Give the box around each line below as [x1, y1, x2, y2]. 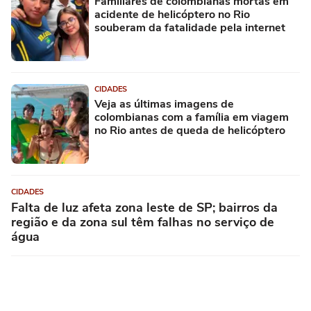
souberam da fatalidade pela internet [94, 19, 285, 35]
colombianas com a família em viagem [94, 109, 289, 125]
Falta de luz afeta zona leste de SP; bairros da [11, 199, 278, 216]
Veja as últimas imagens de [94, 96, 234, 112]
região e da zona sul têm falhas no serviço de [11, 213, 274, 230]
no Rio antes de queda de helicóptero [94, 122, 285, 138]
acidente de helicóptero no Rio [94, 6, 250, 22]
